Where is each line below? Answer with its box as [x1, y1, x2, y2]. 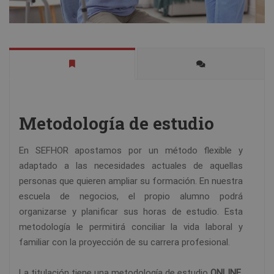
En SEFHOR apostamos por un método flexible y [19, 145, 243, 157]
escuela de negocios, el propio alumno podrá [19, 191, 243, 202]
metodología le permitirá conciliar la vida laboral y [19, 221, 243, 233]
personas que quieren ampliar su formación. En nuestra [19, 176, 243, 187]
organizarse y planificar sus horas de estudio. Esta [19, 206, 243, 218]
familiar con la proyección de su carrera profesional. [19, 237, 230, 248]
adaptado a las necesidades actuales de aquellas [19, 160, 243, 172]
